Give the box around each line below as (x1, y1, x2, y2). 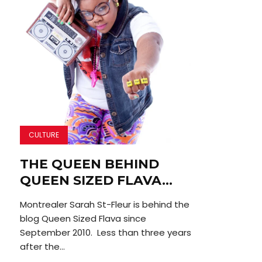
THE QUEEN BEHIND (19, 156, 159, 173)
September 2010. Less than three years (19, 226, 191, 239)
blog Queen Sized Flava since (19, 212, 146, 225)
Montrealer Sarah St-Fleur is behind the (19, 198, 189, 211)
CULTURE (28, 130, 59, 140)
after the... (19, 240, 65, 253)
